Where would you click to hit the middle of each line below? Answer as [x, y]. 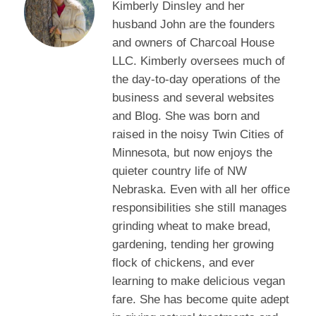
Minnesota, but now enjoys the [192, 153]
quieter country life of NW [180, 171]
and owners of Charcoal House [193, 43]
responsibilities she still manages [200, 208]
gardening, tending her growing [193, 244]
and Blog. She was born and [186, 116]
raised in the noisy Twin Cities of [198, 134]
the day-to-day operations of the [196, 79]
